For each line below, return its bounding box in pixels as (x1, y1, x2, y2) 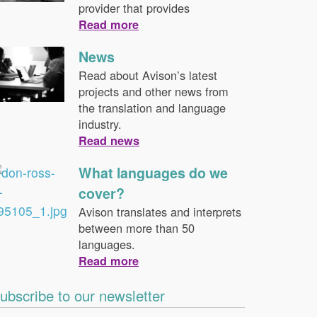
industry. (78, 115, 122, 132)
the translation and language (78, 99, 226, 116)
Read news (78, 132, 139, 149)
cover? (78, 183, 125, 203)
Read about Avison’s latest (78, 67, 217, 83)
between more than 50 (78, 219, 195, 236)
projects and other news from (78, 83, 229, 100)
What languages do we (78, 163, 228, 183)
